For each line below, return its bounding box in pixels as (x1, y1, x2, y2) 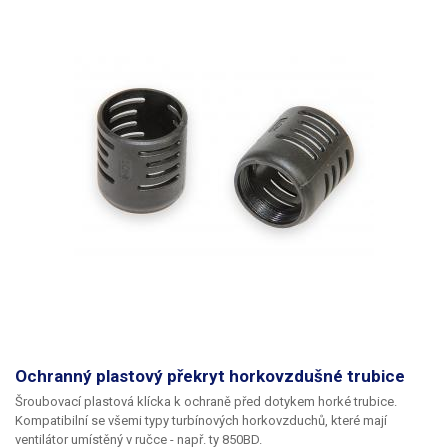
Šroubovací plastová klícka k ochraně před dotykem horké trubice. (15, 394, 397, 409)
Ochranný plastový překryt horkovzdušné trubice (15, 366, 405, 386)
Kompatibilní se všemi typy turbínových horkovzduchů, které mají (15, 413, 387, 428)
